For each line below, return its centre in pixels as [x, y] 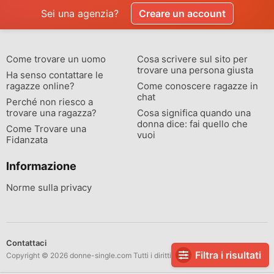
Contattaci [26, 243]
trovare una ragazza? [51, 113]
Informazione [41, 166]
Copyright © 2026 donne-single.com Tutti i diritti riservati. [104, 255]
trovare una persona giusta [195, 70]
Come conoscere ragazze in [198, 86]
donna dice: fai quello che [192, 124]
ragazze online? [40, 86]
